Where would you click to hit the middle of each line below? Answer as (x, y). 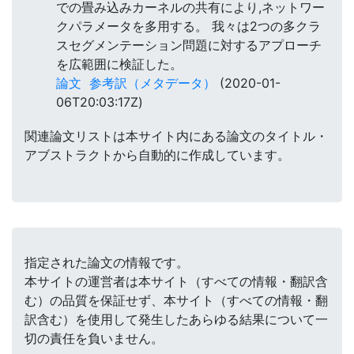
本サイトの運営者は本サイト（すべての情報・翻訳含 (176, 282)
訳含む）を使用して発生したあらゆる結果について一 (176, 320)
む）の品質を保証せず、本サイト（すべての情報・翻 (176, 301)
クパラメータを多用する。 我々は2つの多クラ (188, 26)
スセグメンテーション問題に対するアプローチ (189, 45)
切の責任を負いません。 (94, 339)
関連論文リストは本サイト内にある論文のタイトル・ (176, 136)
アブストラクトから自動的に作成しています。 (157, 155)
